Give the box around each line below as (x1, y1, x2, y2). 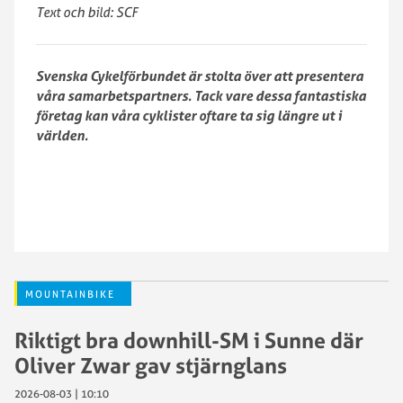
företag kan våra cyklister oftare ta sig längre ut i (36, 107, 342, 124)
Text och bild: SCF (36, 4, 138, 21)
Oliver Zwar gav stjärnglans (14, 352, 287, 379)
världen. (36, 127, 88, 144)
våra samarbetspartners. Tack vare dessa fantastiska (36, 87, 366, 104)
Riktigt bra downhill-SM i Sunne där (14, 327, 363, 354)
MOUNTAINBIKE (25, 288, 115, 300)
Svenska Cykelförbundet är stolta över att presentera (36, 67, 363, 85)
